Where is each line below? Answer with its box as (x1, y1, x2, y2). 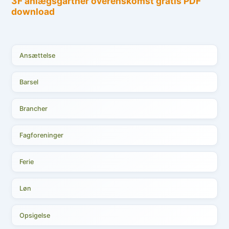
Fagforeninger (19, 131, 64, 140)
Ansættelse (19, 51, 56, 59)
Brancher (19, 104, 48, 112)
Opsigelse (19, 211, 51, 219)
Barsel (19, 78, 39, 86)
